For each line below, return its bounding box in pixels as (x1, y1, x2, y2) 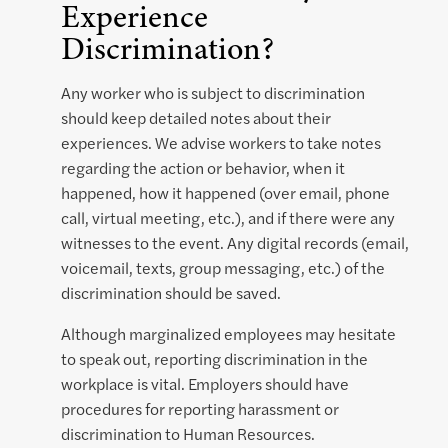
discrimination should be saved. (61, 281, 281, 305)
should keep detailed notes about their (61, 106, 331, 130)
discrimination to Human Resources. (61, 422, 315, 446)
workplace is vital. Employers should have (61, 372, 349, 396)
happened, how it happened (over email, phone (61, 181, 390, 205)
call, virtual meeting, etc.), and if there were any (61, 206, 395, 230)
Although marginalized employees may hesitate (61, 322, 396, 346)
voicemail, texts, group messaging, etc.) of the (61, 256, 385, 280)
